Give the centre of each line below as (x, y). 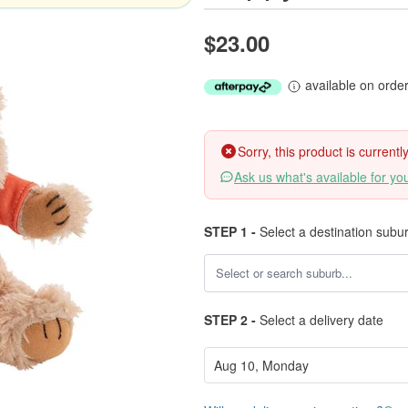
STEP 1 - (230, 231)
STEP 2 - (230, 320)
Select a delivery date (320, 320)
